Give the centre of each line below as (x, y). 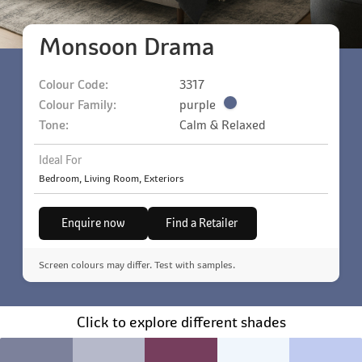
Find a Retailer (202, 223)
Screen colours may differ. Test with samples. (137, 265)
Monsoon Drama (126, 46)
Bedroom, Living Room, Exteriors (111, 179)
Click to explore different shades (181, 322)
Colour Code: (73, 84)
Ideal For (60, 160)
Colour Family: (77, 105)
